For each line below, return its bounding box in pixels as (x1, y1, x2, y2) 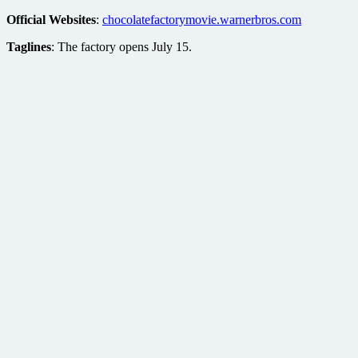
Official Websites (6, 12, 96, 26)
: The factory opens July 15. (51, 39, 192, 54)
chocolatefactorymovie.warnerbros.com (102, 12, 301, 26)
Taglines (6, 39, 51, 54)
